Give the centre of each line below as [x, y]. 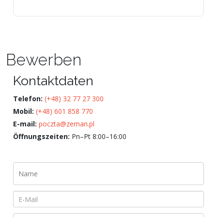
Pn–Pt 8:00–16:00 [98, 136]
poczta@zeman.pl [67, 124]
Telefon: [28, 99]
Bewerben [44, 60]
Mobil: [23, 111]
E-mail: [25, 124]
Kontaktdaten [53, 81]
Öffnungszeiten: [41, 136]
